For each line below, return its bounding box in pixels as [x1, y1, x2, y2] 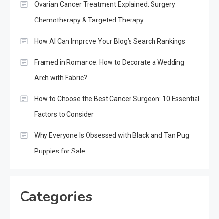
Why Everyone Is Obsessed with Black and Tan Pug [34, 131, 189, 139]
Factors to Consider [34, 110, 94, 118]
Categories [20, 186, 92, 207]
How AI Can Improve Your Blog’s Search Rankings [34, 37, 185, 45]
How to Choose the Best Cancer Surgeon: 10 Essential [34, 94, 199, 103]
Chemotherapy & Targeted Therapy [34, 16, 144, 24]
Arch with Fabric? [34, 73, 87, 82]
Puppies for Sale [34, 147, 85, 155]
